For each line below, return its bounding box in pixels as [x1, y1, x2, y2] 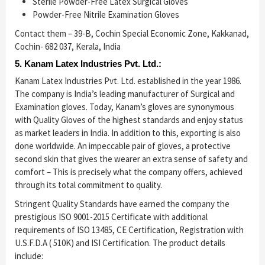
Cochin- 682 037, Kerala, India [15, 41, 121, 53]
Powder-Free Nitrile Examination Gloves [33, 9, 179, 21]
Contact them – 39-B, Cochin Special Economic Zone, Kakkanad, [15, 28, 249, 40]
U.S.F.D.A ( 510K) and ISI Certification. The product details [15, 237, 225, 249]
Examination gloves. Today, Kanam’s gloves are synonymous [15, 101, 234, 113]
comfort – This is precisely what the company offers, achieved [15, 166, 243, 178]
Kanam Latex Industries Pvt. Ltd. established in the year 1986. [15, 75, 241, 87]
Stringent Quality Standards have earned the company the [15, 198, 230, 210]
